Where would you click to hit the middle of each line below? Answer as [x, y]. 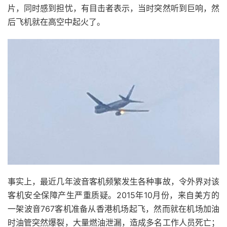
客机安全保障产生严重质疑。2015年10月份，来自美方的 [113, 195]
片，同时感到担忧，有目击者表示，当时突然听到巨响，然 [113, 8]
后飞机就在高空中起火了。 [56, 22]
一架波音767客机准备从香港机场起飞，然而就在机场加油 [113, 209]
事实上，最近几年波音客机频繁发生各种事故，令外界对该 [113, 181]
